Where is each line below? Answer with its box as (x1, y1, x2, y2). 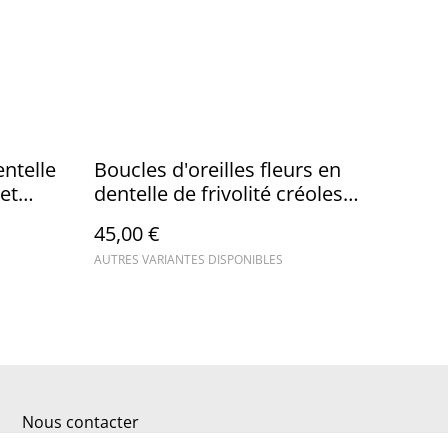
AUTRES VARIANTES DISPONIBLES (94, 250, 283, 268)
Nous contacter (22, 411, 139, 433)
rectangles (94, 203, 190, 231)
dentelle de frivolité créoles (94, 179, 343, 207)
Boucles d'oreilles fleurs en (94, 155, 341, 183)
